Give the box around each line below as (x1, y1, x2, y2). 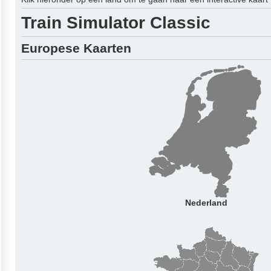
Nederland (184, 198, 227, 207)
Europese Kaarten (21, 41, 131, 55)
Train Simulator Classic (21, 13, 211, 32)
